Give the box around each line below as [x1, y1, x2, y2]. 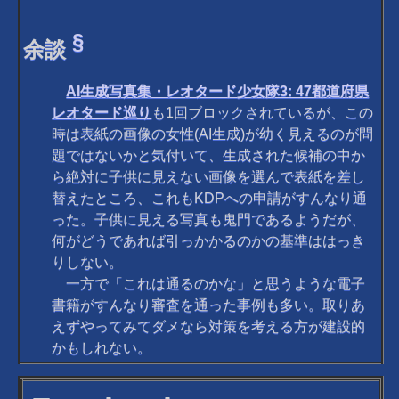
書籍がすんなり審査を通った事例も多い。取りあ [52, 297, 366, 313]
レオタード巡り [52, 105, 152, 121]
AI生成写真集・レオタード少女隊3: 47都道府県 [66, 84, 370, 100]
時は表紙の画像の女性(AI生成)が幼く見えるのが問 [52, 126, 374, 142]
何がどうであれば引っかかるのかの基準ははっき [52, 233, 366, 249]
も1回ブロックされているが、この [151, 105, 374, 121]
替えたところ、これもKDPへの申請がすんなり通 [52, 191, 368, 207]
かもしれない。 [52, 340, 152, 356]
